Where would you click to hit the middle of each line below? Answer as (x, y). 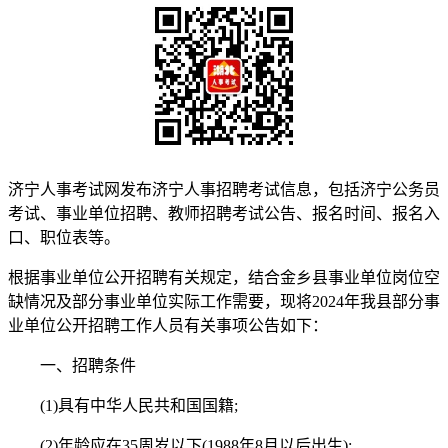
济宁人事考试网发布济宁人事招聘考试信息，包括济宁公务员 (224, 189)
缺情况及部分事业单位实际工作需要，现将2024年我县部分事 (224, 301)
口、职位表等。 (64, 237)
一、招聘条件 (72, 365)
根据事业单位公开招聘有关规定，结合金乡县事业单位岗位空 (224, 277)
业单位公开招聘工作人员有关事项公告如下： (168, 325)
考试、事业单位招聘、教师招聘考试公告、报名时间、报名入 (224, 213)
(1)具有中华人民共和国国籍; (123, 405)
